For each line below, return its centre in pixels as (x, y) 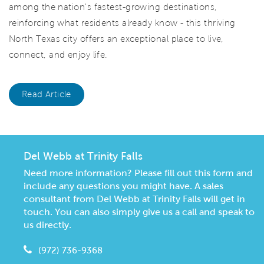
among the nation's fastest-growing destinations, (113, 7)
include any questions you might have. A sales (123, 186)
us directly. (47, 225)
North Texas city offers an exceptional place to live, (116, 39)
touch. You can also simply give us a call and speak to (139, 212)
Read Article (47, 95)
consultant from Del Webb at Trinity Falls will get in (134, 199)
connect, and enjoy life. (58, 55)
